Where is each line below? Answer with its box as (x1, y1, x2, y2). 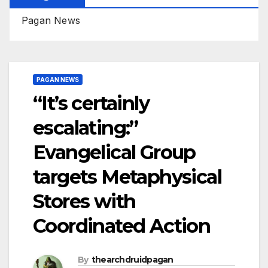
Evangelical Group (33, 140, 196, 164)
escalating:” (33, 115, 138, 139)
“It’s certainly (33, 91, 149, 115)
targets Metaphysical (33, 165, 221, 188)
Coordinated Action (33, 214, 211, 237)
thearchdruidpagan (91, 254, 173, 266)
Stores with (33, 189, 136, 213)
